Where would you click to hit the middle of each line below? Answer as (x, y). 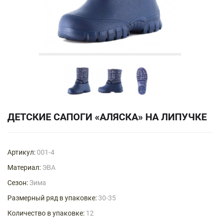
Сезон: (18, 183)
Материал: (24, 168)
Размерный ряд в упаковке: (52, 198)
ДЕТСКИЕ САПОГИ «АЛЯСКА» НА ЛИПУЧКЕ (107, 117)
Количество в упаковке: (46, 213)
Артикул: (21, 152)
